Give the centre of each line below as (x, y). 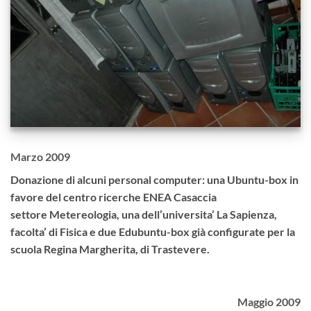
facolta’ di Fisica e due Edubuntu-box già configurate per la (153, 232)
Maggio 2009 (269, 301)
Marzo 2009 (40, 157)
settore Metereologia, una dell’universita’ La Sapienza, (144, 215)
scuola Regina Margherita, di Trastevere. (110, 249)
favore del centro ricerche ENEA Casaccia (114, 197)
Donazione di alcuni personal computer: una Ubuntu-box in (154, 180)
